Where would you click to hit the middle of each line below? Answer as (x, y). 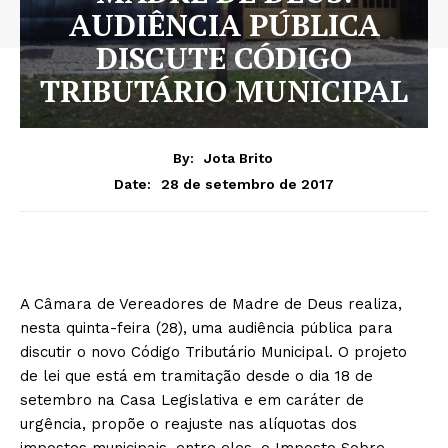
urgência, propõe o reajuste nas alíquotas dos (188, 423)
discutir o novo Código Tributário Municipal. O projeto (213, 351)
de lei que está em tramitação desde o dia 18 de (196, 375)
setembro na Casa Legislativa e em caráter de (192, 399)
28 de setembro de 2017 (247, 183)
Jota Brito (238, 157)
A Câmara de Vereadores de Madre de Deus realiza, (211, 303)
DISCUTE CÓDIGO (224, 58)
